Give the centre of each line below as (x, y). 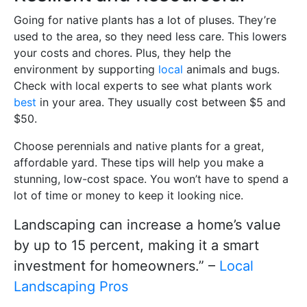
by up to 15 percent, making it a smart (136, 245)
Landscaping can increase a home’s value (147, 224)
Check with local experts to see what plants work (143, 85)
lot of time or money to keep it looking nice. (128, 195)
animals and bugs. (231, 69)
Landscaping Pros (71, 286)
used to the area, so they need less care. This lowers (150, 36)
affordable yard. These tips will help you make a (139, 162)
